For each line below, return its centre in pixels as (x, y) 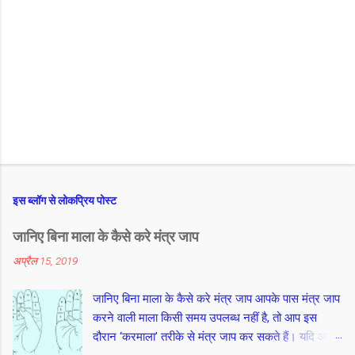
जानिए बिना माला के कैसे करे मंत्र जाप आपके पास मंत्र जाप (217, 298)
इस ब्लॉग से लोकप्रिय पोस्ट (65, 200)
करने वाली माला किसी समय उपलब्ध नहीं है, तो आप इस (205, 317)
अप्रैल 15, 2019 (45, 260)
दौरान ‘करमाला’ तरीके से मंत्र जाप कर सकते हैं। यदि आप (214, 336)
